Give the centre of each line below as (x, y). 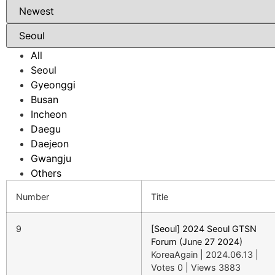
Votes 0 (167, 267)
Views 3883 (216, 267)
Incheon (49, 114)
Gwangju (51, 158)
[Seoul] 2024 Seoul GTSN (204, 229)
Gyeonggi (53, 85)
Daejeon (50, 144)
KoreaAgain (174, 254)
